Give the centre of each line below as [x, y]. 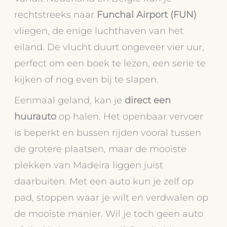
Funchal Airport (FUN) [147, 15]
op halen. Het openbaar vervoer [130, 117]
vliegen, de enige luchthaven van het [99, 31]
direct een [148, 100]
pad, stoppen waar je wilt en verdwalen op [111, 198]
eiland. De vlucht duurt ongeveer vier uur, [109, 47]
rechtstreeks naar [56, 15]
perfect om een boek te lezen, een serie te [110, 63]
